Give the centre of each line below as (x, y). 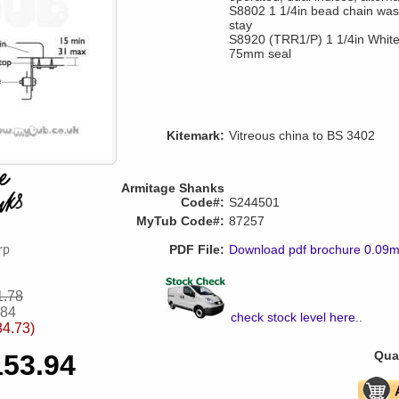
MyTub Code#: (180, 221)
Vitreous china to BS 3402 (302, 135)
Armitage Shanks (173, 188)
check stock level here (293, 317)
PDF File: (197, 249)
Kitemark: (195, 135)
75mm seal (260, 53)
